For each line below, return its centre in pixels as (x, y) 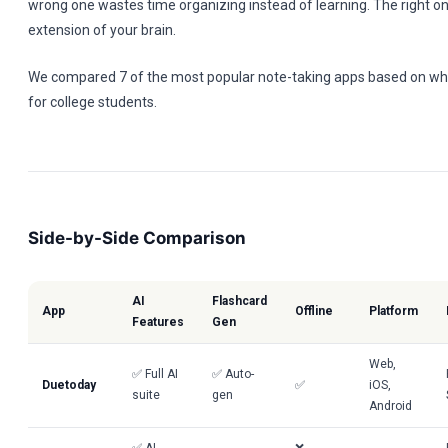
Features (158, 322)
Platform (393, 311)
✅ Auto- (233, 374)
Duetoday (69, 385)
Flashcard (239, 301)
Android (390, 406)
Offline (314, 311)
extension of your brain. (102, 30)
